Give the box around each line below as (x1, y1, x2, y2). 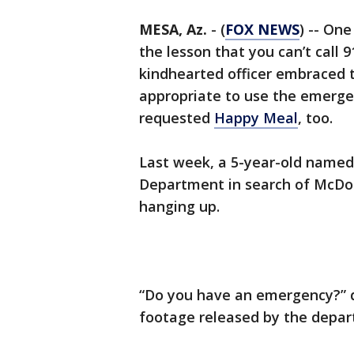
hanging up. (139, 197, 220, 217)
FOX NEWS (225, 20, 299, 40)
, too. (298, 108, 333, 128)
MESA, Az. (139, 20, 207, 40)
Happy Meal (214, 108, 298, 128)
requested (139, 108, 214, 128)
